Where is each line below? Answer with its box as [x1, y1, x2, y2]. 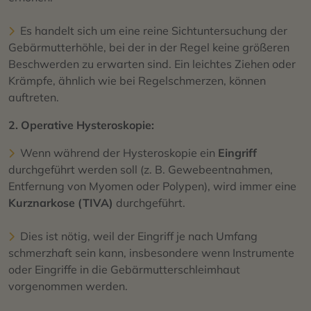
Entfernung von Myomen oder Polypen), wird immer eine [8, 178, 296, 193]
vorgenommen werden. [8, 278, 128, 293]
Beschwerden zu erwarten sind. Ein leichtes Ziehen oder [8, 56, 296, 71]
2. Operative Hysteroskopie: [8, 117, 154, 132]
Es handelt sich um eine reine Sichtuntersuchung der [20, 23, 287, 37]
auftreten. [8, 90, 59, 104]
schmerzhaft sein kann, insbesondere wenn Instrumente [8, 245, 294, 260]
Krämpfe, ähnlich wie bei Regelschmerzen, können [8, 73, 266, 87]
